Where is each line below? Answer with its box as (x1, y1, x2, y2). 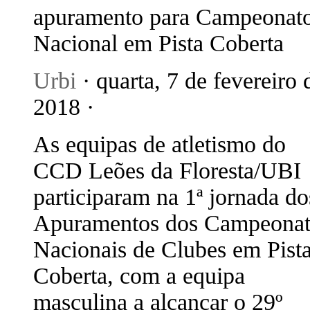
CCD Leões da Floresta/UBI (33, 158, 301, 183)
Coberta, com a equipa (33, 263, 245, 289)
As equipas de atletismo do (33, 131, 286, 157)
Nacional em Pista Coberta (33, 30, 284, 56)
